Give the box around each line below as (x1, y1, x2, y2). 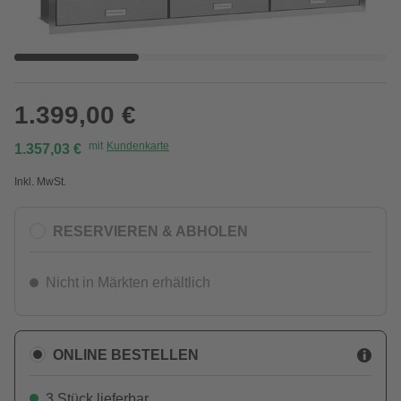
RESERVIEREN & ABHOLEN (53, 223, 248, 239)
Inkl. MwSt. (14, 175, 66, 188)
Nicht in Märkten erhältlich (46, 275, 210, 290)
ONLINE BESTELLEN (53, 346, 199, 363)
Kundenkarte (107, 140, 169, 152)
